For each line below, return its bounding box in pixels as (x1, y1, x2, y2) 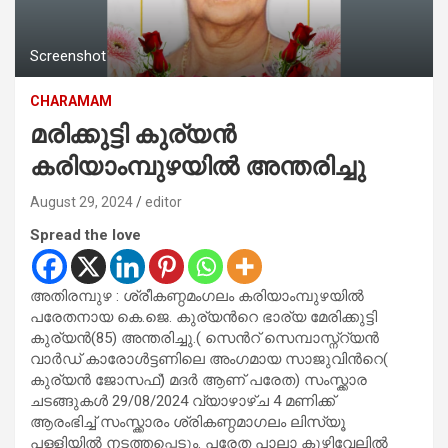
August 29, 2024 (30, 193, 133, 210)
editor (145, 193, 182, 210)
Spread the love (30, 225, 141, 244)
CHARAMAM (30, 92, 112, 109)
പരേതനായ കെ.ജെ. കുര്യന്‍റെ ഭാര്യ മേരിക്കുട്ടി (30, 307, 377, 326)
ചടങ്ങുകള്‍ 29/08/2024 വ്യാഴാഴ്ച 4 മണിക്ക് (30, 391, 335, 410)
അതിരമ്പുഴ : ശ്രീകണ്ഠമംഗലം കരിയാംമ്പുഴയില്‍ (30, 286, 364, 305)
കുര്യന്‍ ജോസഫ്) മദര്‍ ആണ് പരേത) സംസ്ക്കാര (30, 370, 367, 389)
